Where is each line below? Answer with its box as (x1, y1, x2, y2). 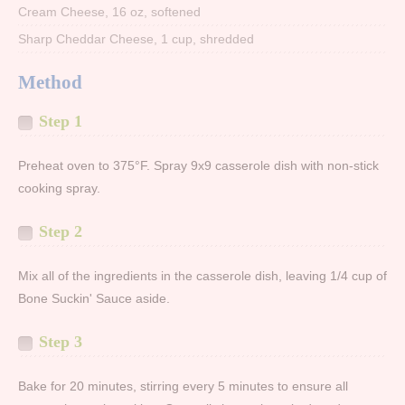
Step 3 (39, 333, 82, 352)
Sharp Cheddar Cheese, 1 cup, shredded (18, 32, 254, 47)
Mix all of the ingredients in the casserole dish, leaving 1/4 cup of (18, 268, 387, 284)
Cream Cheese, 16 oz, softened (18, 5, 201, 20)
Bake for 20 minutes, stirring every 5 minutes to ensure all (18, 379, 348, 394)
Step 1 (39, 112, 82, 131)
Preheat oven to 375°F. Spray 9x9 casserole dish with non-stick (18, 158, 379, 174)
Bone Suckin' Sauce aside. (18, 291, 170, 306)
